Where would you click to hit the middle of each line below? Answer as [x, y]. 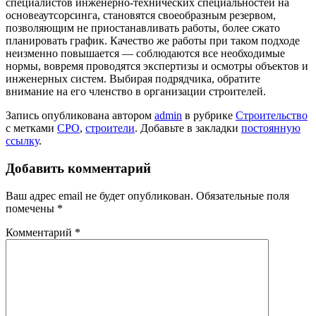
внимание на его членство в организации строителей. [136, 92]
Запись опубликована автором [80, 116]
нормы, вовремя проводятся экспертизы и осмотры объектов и [157, 66]
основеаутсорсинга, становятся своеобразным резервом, [141, 16]
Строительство [272, 116]
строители [110, 128]
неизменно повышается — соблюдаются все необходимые [145, 54]
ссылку [22, 141]
